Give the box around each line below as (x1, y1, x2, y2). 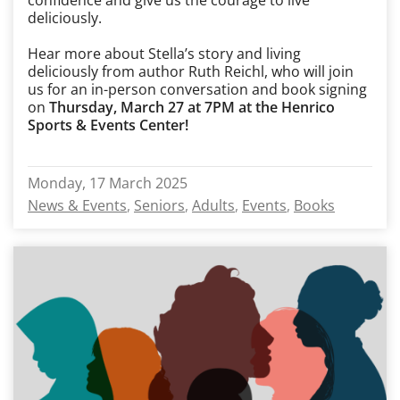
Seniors (134, 196, 185, 215)
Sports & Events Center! (28, 115, 188, 135)
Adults (192, 196, 235, 215)
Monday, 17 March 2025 (28, 173, 187, 193)
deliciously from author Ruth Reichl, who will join (28, 62, 354, 81)
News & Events (28, 196, 127, 215)
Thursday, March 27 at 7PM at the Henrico (49, 97, 335, 117)
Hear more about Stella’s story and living (28, 44, 301, 63)
